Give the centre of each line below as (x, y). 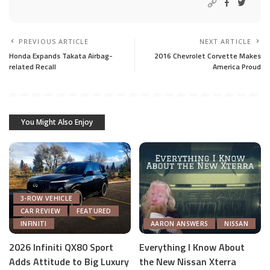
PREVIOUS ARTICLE (54, 41)
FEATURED (94, 211)
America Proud (237, 67)
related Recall (33, 67)
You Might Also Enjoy (57, 122)
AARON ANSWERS (180, 223)
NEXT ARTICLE (225, 41)
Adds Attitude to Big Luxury (69, 261)
